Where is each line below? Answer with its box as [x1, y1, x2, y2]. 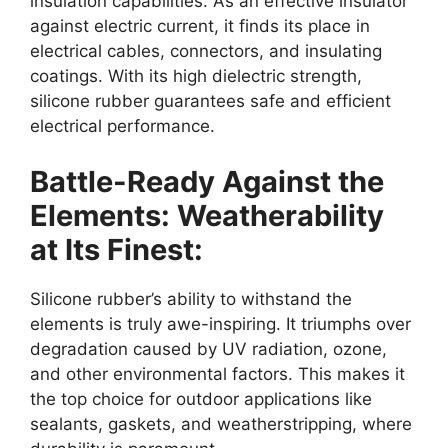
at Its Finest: [30, 231, 203, 267]
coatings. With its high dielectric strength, [30, 66, 362, 87]
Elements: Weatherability [30, 197, 384, 233]
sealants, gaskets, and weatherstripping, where [30, 413, 412, 434]
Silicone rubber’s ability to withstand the [30, 288, 352, 309]
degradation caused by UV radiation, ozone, [30, 338, 387, 359]
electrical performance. [30, 116, 215, 137]
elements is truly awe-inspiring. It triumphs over [30, 313, 411, 334]
